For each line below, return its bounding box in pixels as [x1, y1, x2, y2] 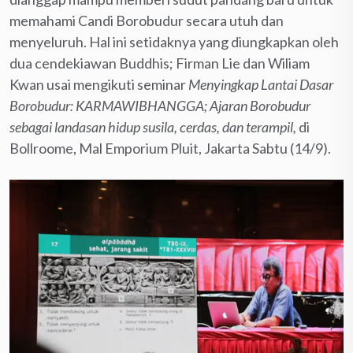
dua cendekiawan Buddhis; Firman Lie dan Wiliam [9, 54, 310, 72]
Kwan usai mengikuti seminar [9, 75, 188, 93]
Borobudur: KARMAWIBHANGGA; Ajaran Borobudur [9, 96, 310, 114]
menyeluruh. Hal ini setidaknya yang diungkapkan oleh [9, 32, 339, 50]
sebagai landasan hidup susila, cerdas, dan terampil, [9, 117, 299, 136]
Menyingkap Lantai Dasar [188, 75, 333, 93]
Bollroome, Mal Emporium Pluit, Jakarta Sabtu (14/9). [9, 139, 331, 157]
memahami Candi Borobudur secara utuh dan [9, 11, 284, 29]
